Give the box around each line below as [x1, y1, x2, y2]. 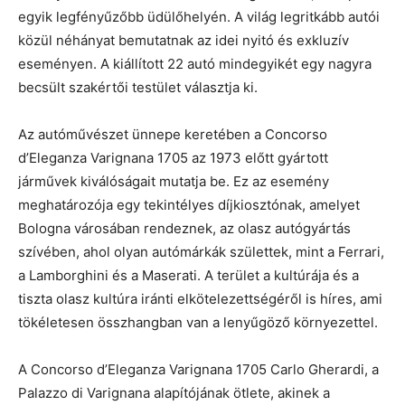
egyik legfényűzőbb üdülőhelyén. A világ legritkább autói [18, 7, 380, 25]
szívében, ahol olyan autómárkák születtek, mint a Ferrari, [18, 242, 384, 260]
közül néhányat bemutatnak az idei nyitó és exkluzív [18, 31, 349, 49]
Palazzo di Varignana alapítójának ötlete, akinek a [18, 383, 330, 401]
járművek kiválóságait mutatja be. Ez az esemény [18, 172, 329, 190]
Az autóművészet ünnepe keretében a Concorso [18, 125, 327, 143]
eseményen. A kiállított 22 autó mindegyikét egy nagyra [18, 54, 372, 72]
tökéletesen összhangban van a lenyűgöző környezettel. [18, 313, 378, 331]
